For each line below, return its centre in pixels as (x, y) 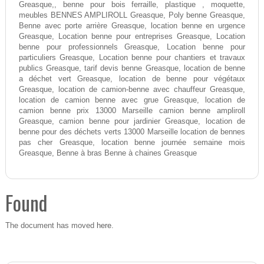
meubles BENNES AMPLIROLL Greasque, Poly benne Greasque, (132, 16)
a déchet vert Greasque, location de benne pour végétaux (132, 79)
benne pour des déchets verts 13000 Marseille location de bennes (132, 132)
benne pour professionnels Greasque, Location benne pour (132, 47)
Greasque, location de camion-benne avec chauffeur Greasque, (132, 90)
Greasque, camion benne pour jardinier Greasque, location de (132, 122)
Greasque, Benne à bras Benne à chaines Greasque (108, 154)
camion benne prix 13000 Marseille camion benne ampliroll (132, 111)
